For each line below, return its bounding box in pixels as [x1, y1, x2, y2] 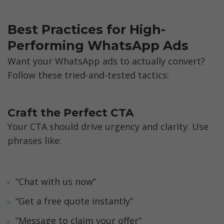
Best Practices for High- [7, 21, 165, 37]
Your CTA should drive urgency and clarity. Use [7, 120, 208, 132]
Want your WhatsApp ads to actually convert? [7, 55, 205, 67]
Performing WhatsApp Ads [7, 37, 188, 53]
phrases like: [7, 134, 61, 146]
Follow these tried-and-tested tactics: [7, 69, 169, 81]
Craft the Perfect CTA [7, 106, 134, 119]
